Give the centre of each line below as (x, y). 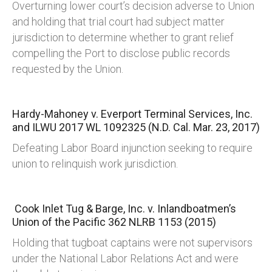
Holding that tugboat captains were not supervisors (132, 243)
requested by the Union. (68, 69)
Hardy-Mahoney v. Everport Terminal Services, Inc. (132, 114)
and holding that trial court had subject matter (118, 22)
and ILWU (36, 127)
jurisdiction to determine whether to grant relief (123, 38)
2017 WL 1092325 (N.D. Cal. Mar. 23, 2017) (159, 127)
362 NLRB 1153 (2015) (162, 222)
